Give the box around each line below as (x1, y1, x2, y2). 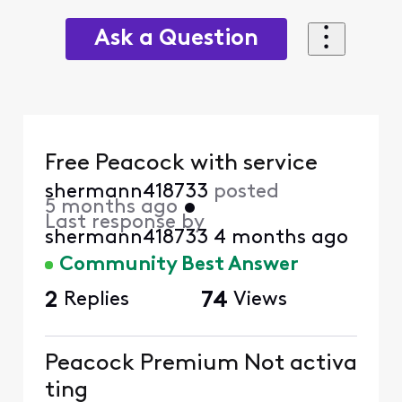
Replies (63, 290, 129, 311)
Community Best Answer (58, 255, 299, 276)
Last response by (44, 213, 205, 234)
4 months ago (213, 228, 348, 249)
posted (213, 182, 279, 204)
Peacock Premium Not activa (44, 352, 357, 375)
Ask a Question (94, 27, 259, 50)
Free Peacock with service (44, 153, 318, 176)
